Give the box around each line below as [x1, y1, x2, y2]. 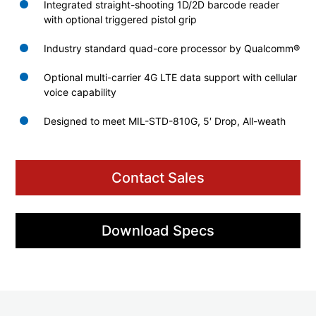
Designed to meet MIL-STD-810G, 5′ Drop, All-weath [44, 114, 286, 127]
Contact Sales [111, 169, 205, 186]
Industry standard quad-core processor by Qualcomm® [44, 42, 300, 54]
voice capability [44, 85, 117, 98]
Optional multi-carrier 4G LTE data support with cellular [44, 71, 298, 83]
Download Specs [102, 221, 214, 239]
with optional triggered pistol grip [44, 13, 197, 25]
